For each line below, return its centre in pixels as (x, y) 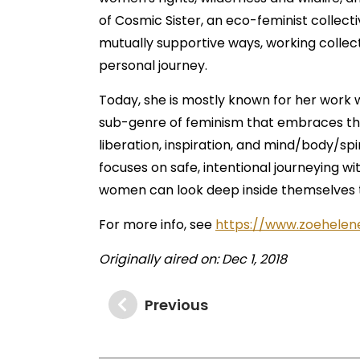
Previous (176, 305)
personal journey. (153, 65)
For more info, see (157, 225)
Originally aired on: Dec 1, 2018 (193, 259)
